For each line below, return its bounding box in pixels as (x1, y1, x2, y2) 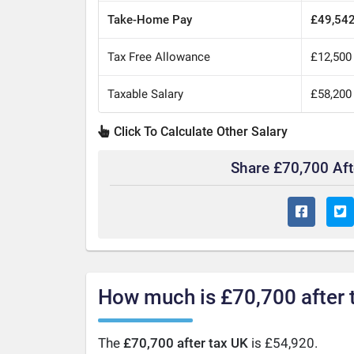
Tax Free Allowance (107, 49, 211, 64)
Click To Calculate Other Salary (111, 123, 288, 139)
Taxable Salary (107, 86, 184, 101)
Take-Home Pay (107, 12, 193, 27)
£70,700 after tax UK (122, 335, 248, 352)
